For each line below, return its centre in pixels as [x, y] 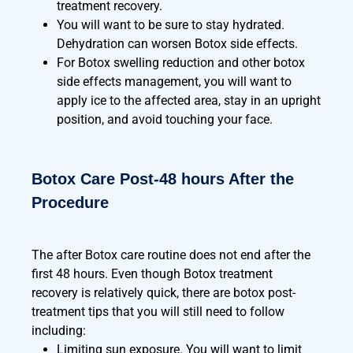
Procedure [70, 203]
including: [59, 331]
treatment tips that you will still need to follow [158, 312]
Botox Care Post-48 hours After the [163, 179]
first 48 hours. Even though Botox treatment [152, 274]
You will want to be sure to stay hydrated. [171, 25]
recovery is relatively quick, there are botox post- [163, 293]
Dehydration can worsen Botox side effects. [177, 44]
